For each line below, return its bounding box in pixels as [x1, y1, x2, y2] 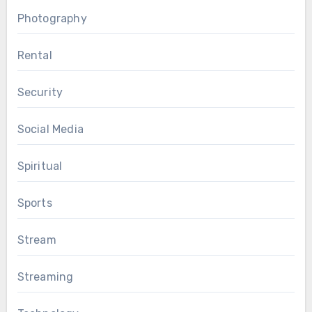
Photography [17, 12, 87, 26]
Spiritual [17, 159, 63, 173]
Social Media [17, 123, 84, 136]
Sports [17, 196, 52, 210]
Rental [17, 49, 52, 63]
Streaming [17, 270, 74, 284]
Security [17, 86, 63, 100]
